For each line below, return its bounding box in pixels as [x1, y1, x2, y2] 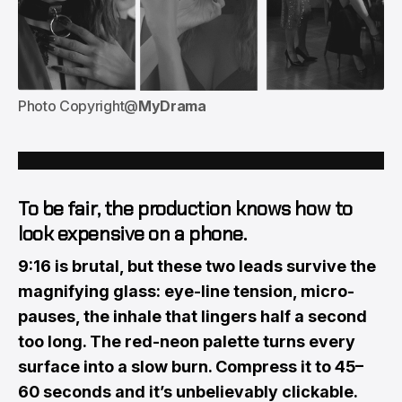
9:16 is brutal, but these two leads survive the [18, 257, 376, 276]
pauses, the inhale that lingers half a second [18, 307, 367, 327]
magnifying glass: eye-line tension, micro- [18, 282, 354, 301]
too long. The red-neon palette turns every [18, 332, 355, 352]
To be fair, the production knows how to [18, 196, 353, 223]
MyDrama [137, 97, 206, 116]
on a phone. [144, 221, 247, 248]
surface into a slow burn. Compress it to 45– [18, 357, 363, 377]
